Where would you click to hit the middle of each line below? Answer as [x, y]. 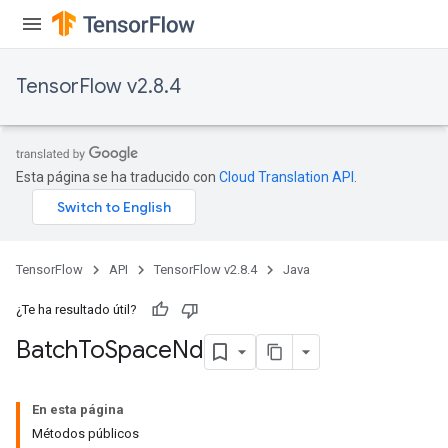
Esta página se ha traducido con [117, 177]
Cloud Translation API [286, 177]
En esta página [78, 409]
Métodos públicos [85, 433]
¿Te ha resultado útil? [76, 309]
